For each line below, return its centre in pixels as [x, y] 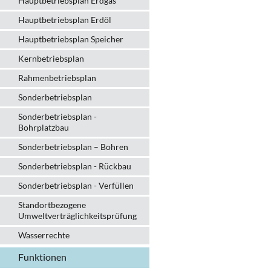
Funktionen [42, 257]
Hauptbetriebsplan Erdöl [65, 20]
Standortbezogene [52, 205]
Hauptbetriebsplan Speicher [71, 39]
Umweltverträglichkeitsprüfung [77, 216]
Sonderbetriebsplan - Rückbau [75, 166]
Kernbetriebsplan [51, 58]
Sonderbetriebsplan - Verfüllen [76, 185]
